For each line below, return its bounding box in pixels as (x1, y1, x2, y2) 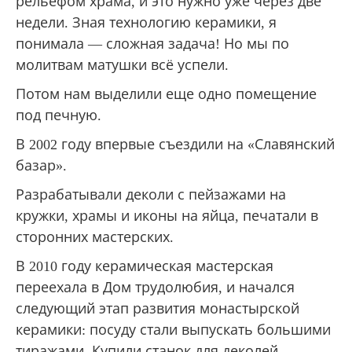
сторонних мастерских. (16, 229, 174, 245)
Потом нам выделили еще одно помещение (16, 86, 317, 102)
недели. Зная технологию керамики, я (16, 14, 277, 31)
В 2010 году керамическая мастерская (16, 258, 273, 274)
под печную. (16, 107, 101, 123)
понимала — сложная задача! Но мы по (16, 35, 289, 52)
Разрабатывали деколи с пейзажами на (16, 186, 286, 203)
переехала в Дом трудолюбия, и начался (16, 279, 295, 295)
